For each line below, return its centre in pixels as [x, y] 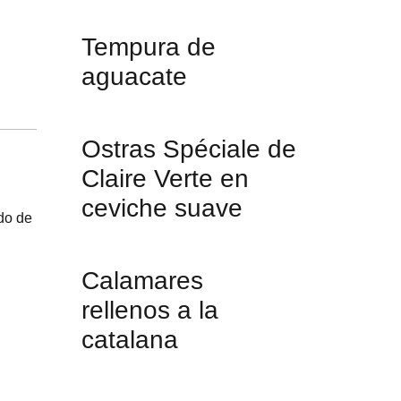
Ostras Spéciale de [189, 149]
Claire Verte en [165, 179]
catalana [130, 340]
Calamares [142, 281]
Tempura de [149, 47]
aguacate [134, 77]
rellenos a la [150, 310]
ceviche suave [162, 208]
